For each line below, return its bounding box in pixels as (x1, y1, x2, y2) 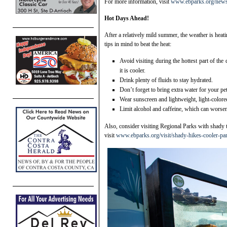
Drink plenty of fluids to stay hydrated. (120, 77, 213, 84)
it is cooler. (120, 67, 145, 74)
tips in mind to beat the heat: (104, 41, 171, 48)
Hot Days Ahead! (104, 15, 150, 22)
